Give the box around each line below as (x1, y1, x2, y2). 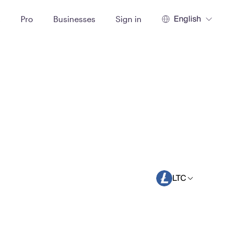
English (174, 12, 201, 26)
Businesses (53, 14, 95, 24)
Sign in (116, 14, 142, 24)
